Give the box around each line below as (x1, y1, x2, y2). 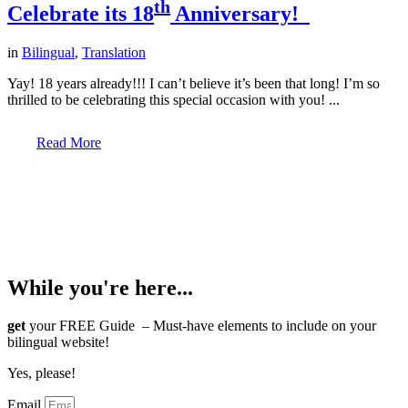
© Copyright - (54, 177, 139, 193)
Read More (36, 134, 101, 150)
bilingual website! (7, 334, 109, 351)
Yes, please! (7, 365, 76, 382)
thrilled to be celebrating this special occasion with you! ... (7, 91, 340, 107)
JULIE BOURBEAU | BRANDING (138, 177, 354, 193)
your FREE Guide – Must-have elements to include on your (29, 318, 376, 334)
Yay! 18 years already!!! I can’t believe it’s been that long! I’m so (7, 75, 380, 91)
